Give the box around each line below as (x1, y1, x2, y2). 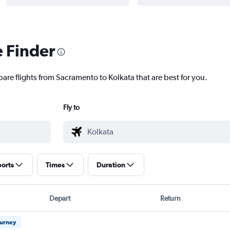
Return (160, 194, 181, 203)
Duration (96, 161, 125, 169)
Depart (49, 194, 70, 203)
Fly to (63, 103, 80, 112)
